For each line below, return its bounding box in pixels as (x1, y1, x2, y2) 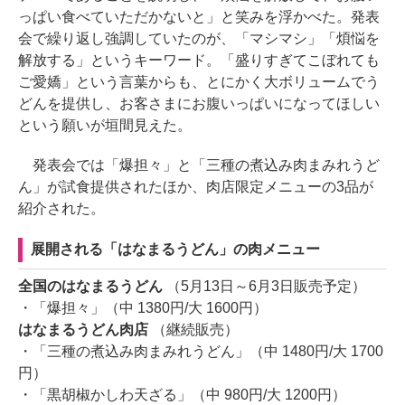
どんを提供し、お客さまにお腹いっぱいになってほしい (18, 96, 380, 112)
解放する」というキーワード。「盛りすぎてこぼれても (18, 52, 380, 69)
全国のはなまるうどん (18, 278, 166, 295)
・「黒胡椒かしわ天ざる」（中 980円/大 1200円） (18, 387, 346, 403)
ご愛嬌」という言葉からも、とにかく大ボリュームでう (18, 74, 380, 90)
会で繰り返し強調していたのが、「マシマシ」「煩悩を (18, 31, 380, 47)
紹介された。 (18, 201, 105, 217)
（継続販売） (151, 322, 239, 338)
